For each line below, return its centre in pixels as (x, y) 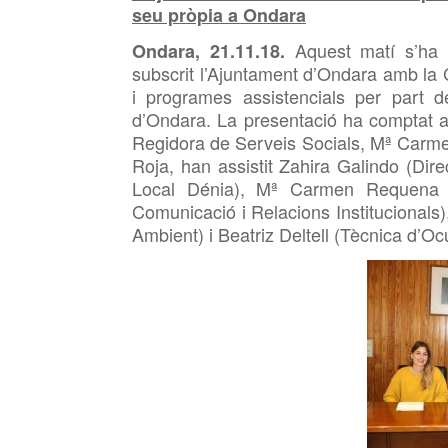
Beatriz (246, 234)
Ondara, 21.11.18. (214, 51)
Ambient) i (172, 234)
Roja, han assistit (206, 165)
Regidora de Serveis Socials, (251, 142)
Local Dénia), (194, 188)
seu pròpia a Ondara (219, 15)
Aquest (323, 50)
